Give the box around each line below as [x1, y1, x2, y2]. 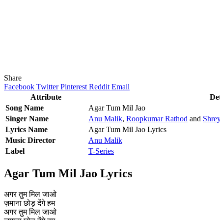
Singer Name [5, 114, 49, 123]
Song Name [5, 103, 44, 112]
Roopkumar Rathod [126, 114, 188, 123]
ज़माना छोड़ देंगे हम [4, 198, 55, 207]
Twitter [36, 82, 58, 91]
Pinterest [60, 82, 87, 91]
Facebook [4, 82, 34, 91]
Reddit [89, 82, 110, 91]
